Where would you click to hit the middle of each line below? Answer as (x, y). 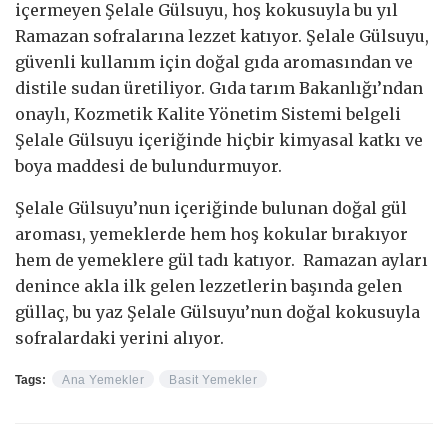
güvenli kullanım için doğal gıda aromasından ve (214, 61)
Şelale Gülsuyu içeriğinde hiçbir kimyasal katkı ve (219, 139)
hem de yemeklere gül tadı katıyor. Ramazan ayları (221, 259)
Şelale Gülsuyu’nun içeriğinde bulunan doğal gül (211, 207)
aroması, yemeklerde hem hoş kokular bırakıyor (211, 233)
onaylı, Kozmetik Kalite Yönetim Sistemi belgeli (208, 113)
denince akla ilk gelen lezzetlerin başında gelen (208, 285)
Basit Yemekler (213, 379)
